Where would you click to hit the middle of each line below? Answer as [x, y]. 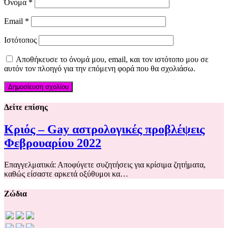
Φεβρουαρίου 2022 [53, 143]
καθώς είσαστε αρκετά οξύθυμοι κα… [66, 174]
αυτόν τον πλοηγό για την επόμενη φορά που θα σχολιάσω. [100, 68]
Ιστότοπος [20, 40]
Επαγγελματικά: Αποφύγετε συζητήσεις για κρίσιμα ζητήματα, [105, 165]
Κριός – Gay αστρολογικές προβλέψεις [104, 130]
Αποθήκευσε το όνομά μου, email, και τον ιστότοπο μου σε [112, 59]
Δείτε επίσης [26, 107]
